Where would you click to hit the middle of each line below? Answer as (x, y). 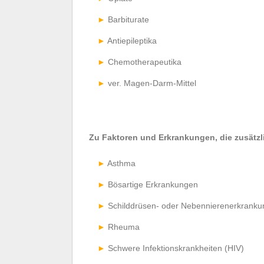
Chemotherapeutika (145, 62)
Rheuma (124, 227)
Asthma (121, 163)
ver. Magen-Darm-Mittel (152, 83)
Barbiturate (128, 19)
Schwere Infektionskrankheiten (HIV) (176, 248)
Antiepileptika (132, 40)
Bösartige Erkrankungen (153, 184)
